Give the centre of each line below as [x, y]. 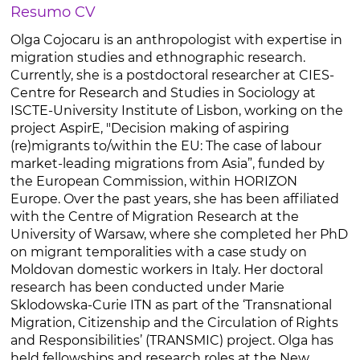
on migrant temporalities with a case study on [158, 252]
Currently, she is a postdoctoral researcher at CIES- [172, 75]
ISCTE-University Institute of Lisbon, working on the [176, 110]
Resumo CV [53, 12]
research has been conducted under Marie [147, 287]
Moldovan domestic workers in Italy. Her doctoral [166, 270]
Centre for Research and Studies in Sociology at [163, 93]
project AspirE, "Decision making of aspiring [149, 128]
